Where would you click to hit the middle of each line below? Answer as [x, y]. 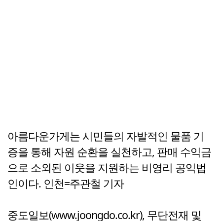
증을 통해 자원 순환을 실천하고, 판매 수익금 [109, 152]
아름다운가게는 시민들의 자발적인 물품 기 [106, 136]
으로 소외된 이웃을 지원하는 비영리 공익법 [107, 168]
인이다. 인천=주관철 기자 [66, 184]
